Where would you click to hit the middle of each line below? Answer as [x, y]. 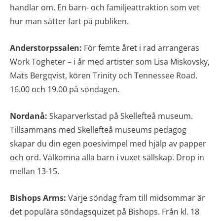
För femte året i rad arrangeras [141, 48]
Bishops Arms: [39, 198]
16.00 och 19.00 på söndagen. [65, 89]
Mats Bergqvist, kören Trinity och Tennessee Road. [104, 75]
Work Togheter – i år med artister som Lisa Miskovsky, [110, 61]
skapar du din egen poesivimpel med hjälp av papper [108, 143]
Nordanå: [29, 116]
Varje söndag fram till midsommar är [137, 198]
